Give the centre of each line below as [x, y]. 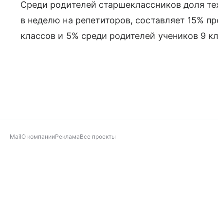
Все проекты [98, 136]
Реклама [67, 136]
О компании [38, 136]
